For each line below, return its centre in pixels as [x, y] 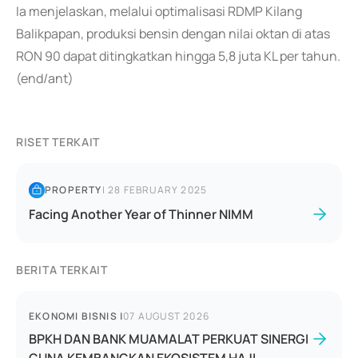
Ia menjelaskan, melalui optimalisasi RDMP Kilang [159, 11]
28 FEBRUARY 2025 [158, 190]
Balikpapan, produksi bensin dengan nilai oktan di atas [173, 34]
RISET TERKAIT [58, 142]
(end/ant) [45, 78]
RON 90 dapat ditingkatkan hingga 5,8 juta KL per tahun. [178, 56]
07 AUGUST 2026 [167, 316]
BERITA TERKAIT [62, 270]
